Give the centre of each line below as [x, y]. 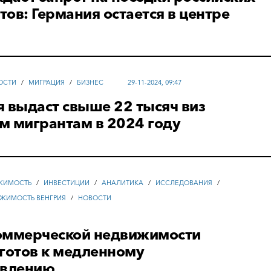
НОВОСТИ [95, 198]
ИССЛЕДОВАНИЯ [184, 183]
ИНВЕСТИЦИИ [67, 183]
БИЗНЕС [90, 83]
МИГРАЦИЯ [47, 83]
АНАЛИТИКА [123, 183]
